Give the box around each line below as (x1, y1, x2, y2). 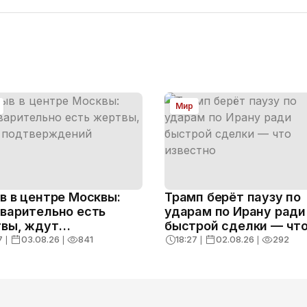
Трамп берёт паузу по (164, 190, 301, 205)
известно (164, 233, 222, 248)
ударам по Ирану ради (164, 204, 306, 219)
